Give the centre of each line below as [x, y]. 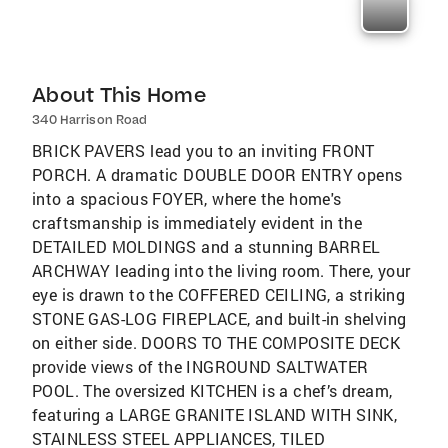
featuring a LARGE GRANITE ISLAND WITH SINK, [215, 415]
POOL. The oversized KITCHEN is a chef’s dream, [212, 391]
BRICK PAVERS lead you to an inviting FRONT [203, 151]
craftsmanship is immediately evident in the [197, 223]
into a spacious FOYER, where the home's [187, 199]
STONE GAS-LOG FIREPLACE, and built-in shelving [219, 319]
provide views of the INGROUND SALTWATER [200, 367]
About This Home [119, 95]
